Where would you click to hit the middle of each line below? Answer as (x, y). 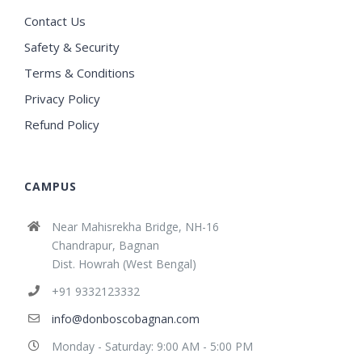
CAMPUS (51, 187)
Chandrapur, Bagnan (105, 246)
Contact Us (55, 21)
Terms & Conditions (80, 73)
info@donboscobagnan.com (125, 319)
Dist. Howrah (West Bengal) (124, 264)
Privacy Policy (62, 99)
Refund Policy (62, 125)
